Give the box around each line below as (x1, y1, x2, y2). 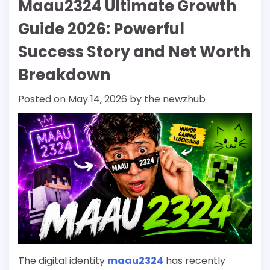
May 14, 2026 (68, 92, 127, 106)
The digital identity (18, 253, 107, 268)
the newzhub (144, 92, 206, 106)
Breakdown (18, 63, 110, 86)
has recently (163, 253, 225, 268)
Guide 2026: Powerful (18, 17, 184, 40)
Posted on (18, 92, 68, 106)
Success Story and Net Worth (18, 40, 250, 63)
